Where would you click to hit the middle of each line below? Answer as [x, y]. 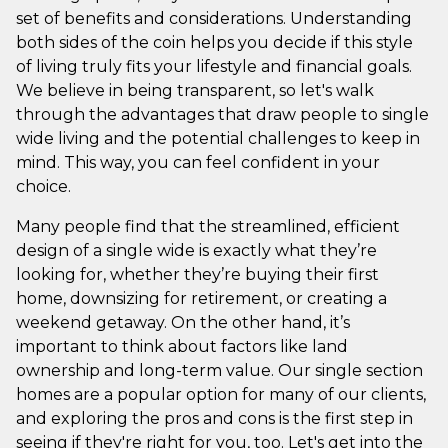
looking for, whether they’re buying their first [197, 274]
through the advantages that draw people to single [222, 114]
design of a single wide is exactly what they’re [196, 250]
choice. [43, 186]
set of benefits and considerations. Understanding [214, 18]
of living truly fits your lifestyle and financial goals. [214, 66]
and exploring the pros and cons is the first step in [214, 418]
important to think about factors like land [182, 346]
